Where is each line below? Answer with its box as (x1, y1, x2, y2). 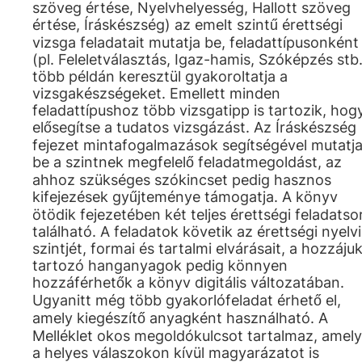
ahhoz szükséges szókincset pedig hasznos (32, 171, 331, 188)
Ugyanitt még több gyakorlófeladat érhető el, (32, 292, 341, 309)
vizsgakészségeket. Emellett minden (32, 85, 280, 102)
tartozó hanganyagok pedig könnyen (32, 257, 288, 274)
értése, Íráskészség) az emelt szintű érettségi (32, 16, 343, 33)
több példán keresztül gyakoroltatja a (32, 68, 288, 85)
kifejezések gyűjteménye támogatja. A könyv (32, 188, 338, 205)
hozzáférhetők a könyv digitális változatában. (32, 274, 344, 291)
